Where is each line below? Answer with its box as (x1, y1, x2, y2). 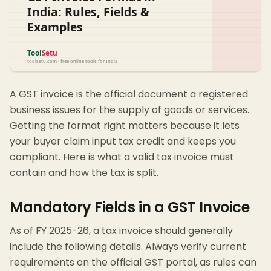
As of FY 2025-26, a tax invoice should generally (10, 224, 233, 238)
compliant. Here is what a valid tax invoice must (10, 150, 234, 165)
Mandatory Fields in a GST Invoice (10, 197, 250, 218)
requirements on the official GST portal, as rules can (10, 255, 256, 270)
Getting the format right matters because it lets (10, 119, 240, 133)
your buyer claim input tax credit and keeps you (10, 134, 236, 149)
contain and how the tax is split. (10, 166, 158, 180)
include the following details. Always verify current (10, 240, 246, 254)
